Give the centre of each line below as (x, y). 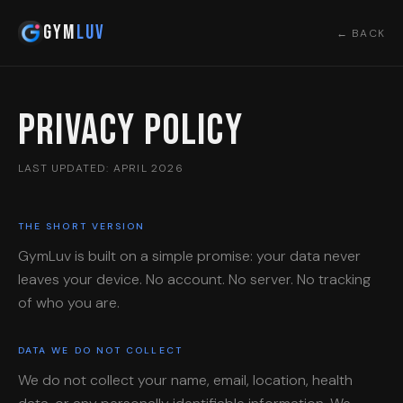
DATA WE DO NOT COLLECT (100, 350)
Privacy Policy (130, 131)
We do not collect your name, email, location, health (185, 380)
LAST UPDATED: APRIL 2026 (101, 168)
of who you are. (69, 303)
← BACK (360, 33)
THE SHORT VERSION (82, 226)
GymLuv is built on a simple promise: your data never (189, 256)
